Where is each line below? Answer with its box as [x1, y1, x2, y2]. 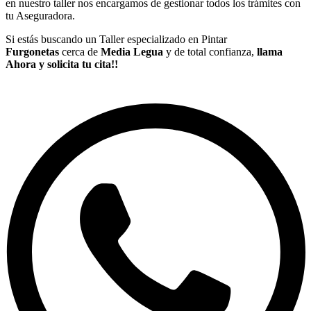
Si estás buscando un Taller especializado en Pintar [6, 33, 227, 46]
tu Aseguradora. [6, 10, 75, 22]
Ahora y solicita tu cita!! [6, 58, 118, 71]
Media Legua [101, 46, 166, 58]
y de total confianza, [166, 46, 254, 58]
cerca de [59, 46, 101, 58]
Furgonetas [6, 46, 59, 58]
